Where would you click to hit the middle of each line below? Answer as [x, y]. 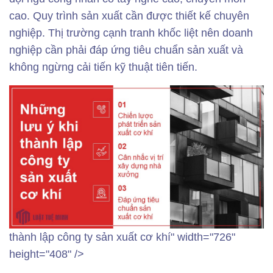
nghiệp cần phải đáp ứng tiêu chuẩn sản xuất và [126, 50]
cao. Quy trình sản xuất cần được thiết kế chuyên [129, 16]
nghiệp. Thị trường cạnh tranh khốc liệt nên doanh [131, 33]
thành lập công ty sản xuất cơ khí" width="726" [122, 237]
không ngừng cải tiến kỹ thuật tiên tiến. [103, 67]
